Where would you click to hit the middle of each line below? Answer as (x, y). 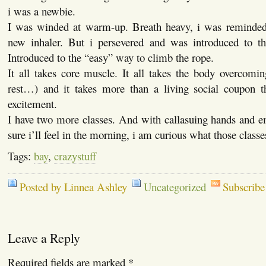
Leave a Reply (44, 238)
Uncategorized (175, 186)
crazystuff (75, 156)
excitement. (32, 103)
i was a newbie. (41, 11)
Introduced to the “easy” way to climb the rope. (110, 57)
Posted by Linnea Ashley (73, 186)
